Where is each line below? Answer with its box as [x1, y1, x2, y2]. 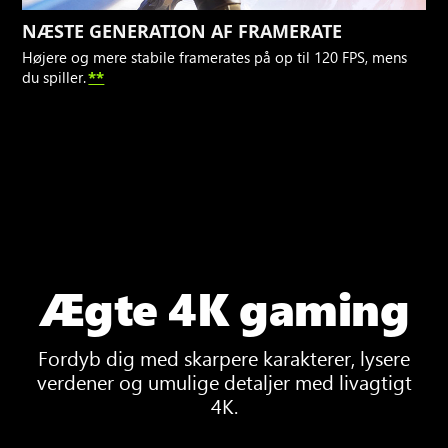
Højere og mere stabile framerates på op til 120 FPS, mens [22, 47, 408, 68]
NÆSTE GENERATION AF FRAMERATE [22, 19, 343, 44]
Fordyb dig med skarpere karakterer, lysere [38, 343, 410, 372]
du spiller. [22, 67, 87, 88]
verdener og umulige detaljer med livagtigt [36, 367, 412, 396]
